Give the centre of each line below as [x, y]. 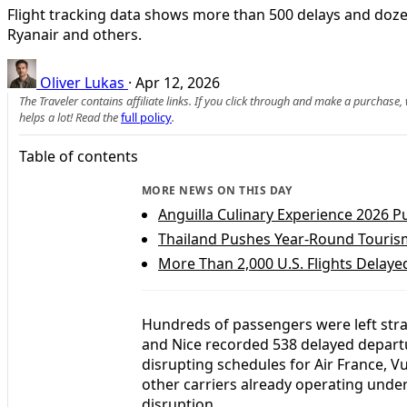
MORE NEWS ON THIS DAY [217, 190]
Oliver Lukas [82, 82]
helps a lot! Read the [70, 117]
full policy [146, 117]
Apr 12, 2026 [178, 82]
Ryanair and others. [74, 34]
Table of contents [79, 156]
